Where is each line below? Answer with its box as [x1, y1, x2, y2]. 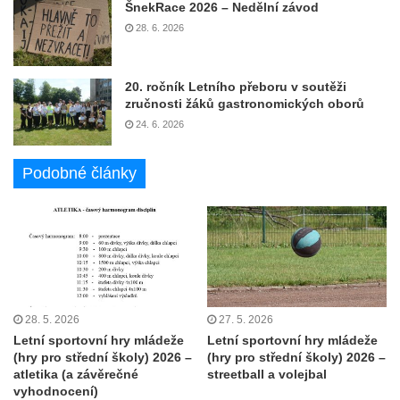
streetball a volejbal [207, 367, 327, 382]
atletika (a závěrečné [13, 367, 138, 382]
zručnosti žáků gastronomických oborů [125, 96, 364, 111]
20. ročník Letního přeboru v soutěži [125, 79, 346, 94]
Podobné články [22, 163, 137, 182]
